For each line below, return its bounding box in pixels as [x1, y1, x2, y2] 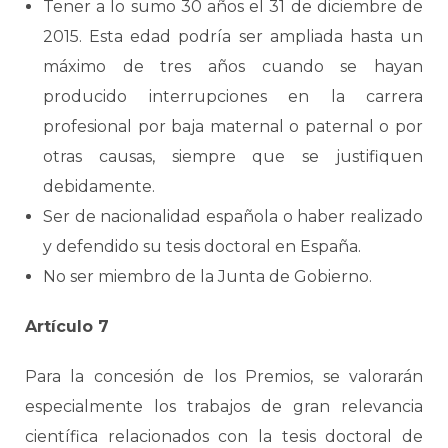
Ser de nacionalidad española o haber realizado [43, 207, 423, 226]
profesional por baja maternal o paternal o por [43, 117, 423, 136]
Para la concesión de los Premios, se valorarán [25, 367, 423, 386]
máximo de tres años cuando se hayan [43, 57, 423, 76]
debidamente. [43, 177, 155, 196]
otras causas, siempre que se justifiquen [43, 147, 423, 166]
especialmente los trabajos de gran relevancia [25, 397, 423, 416]
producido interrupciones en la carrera [43, 87, 423, 106]
